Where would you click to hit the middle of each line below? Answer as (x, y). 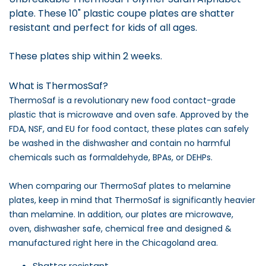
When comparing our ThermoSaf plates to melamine (120, 186)
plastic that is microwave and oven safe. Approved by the (129, 114)
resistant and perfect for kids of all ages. (103, 27)
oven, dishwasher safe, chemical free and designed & (120, 228)
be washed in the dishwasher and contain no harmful (120, 143)
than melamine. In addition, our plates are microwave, (121, 214)
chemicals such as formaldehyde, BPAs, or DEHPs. (111, 157)
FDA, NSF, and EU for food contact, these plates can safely (129, 129)
